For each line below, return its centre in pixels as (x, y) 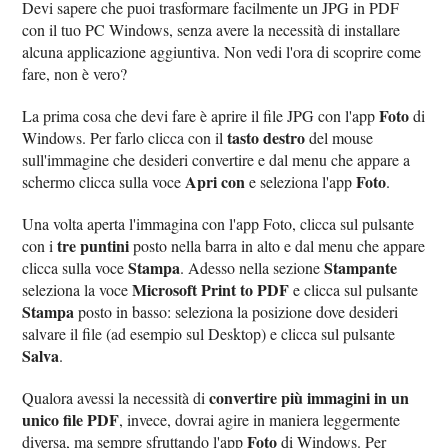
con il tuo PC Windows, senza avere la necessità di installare (211, 30)
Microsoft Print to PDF (211, 290)
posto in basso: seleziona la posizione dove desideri (236, 312)
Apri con (215, 182)
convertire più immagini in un (309, 398)
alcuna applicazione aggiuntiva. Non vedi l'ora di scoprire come (222, 52)
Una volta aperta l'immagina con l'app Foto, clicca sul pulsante (218, 224)
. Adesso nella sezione (252, 268)
